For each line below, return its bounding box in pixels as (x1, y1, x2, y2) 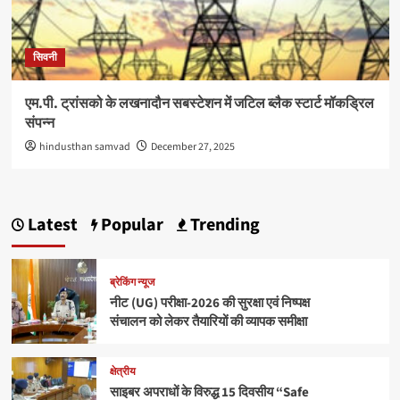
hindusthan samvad (38, 139, 130, 155)
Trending (186, 212, 260, 238)
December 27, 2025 (150, 139, 235, 155)
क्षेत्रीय (109, 363, 136, 379)
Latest (23, 212, 78, 238)
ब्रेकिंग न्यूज (109, 275, 154, 291)
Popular (96, 212, 163, 238)
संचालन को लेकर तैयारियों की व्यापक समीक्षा (109, 312, 307, 332)
